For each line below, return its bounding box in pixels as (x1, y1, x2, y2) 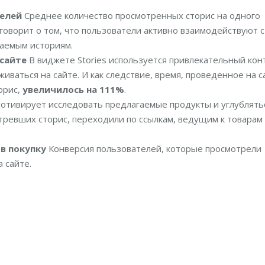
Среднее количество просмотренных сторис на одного (22, 9, 260, 22)
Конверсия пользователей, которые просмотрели (46, 143, 261, 155)
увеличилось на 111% (22, 83, 124, 96)
